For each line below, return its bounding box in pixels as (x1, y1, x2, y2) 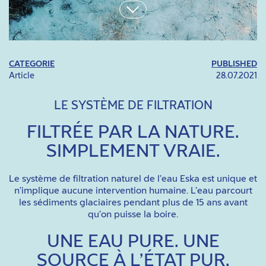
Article (9, 72, 34, 80)
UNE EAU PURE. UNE (46, 233, 220, 251)
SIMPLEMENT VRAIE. (46, 143, 220, 161)
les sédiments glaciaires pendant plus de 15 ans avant (18, 198, 248, 207)
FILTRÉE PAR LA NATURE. (27, 124, 239, 142)
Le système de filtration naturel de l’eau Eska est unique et (9, 175, 257, 183)
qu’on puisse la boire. (88, 210, 178, 219)
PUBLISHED (211, 60, 257, 68)
